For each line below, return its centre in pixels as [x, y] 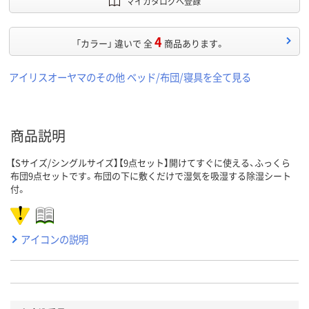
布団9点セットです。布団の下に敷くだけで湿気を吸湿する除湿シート [151, 176]
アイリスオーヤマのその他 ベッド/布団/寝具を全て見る [130, 77]
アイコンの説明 [54, 239]
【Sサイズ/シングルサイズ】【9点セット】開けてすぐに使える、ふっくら [150, 163]
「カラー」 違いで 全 [114, 43]
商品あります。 [194, 43]
